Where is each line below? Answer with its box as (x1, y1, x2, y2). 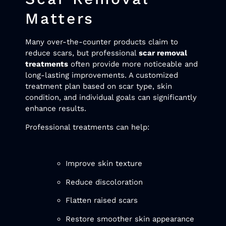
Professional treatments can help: (25, 122, 149, 132)
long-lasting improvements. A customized (25, 71, 178, 80)
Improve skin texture (66, 159, 142, 168)
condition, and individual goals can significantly (25, 93, 197, 102)
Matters (25, 10, 95, 28)
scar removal (139, 48, 187, 58)
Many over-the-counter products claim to (25, 37, 178, 47)
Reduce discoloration (66, 177, 143, 187)
